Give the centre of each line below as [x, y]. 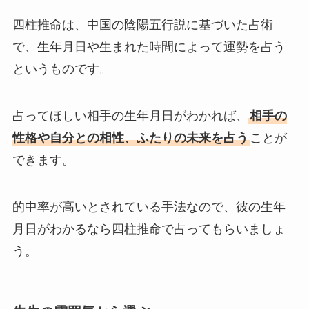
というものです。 [62, 69]
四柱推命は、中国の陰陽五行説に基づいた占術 [142, 25]
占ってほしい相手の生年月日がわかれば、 [130, 116]
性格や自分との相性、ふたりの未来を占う [130, 138]
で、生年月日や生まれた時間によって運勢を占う [149, 47]
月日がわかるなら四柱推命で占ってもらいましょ [149, 229]
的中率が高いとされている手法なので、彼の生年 [149, 207]
